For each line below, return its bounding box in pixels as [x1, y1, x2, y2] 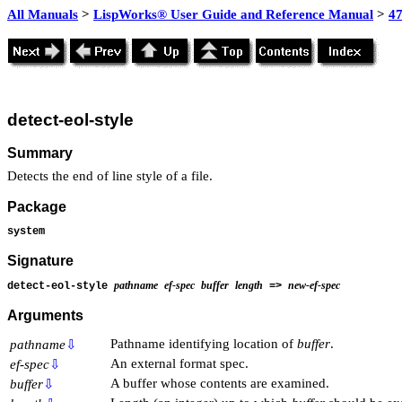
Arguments [7, 308, 83, 324]
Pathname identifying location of [110, 336, 297, 351]
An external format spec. [110, 355, 249, 371]
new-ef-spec [288, 278, 340, 292]
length [235, 278, 263, 292]
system [7, 224, 45, 238]
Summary [7, 144, 73, 161]
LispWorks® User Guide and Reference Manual [93, 7, 373, 22]
